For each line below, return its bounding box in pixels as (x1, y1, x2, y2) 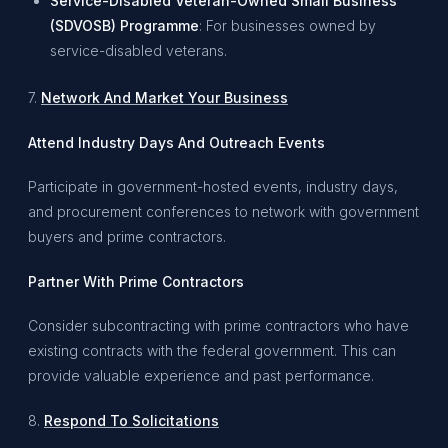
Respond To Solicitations (44, 412, 219, 430)
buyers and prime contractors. (28, 228, 226, 246)
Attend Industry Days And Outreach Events (28, 133, 325, 151)
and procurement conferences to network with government (28, 203, 419, 221)
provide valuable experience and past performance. (28, 367, 374, 385)
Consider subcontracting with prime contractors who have (28, 317, 409, 335)
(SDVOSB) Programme (50, 16, 200, 34)
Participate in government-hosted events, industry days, (28, 178, 398, 196)
